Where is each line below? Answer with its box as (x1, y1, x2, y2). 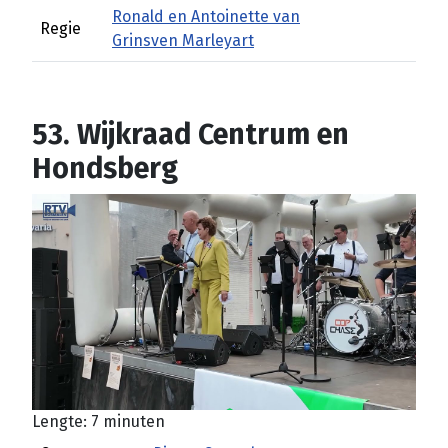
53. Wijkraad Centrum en (32, 117, 349, 152)
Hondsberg (32, 151, 178, 186)
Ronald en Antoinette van (112, 7, 300, 26)
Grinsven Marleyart (112, 31, 254, 50)
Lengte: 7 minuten (32, 412, 165, 431)
